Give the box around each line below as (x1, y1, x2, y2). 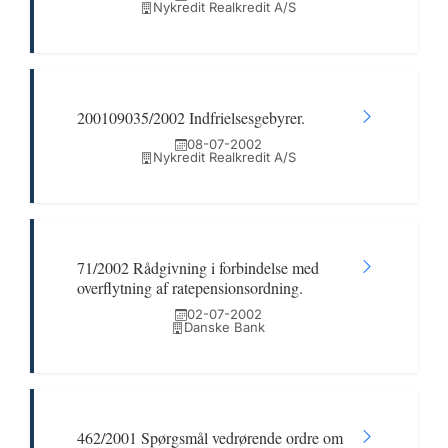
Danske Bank (183, 319, 265, 335)
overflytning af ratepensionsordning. (77, 277, 303, 298)
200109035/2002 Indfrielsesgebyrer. (77, 107, 305, 128)
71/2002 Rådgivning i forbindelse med (77, 257, 319, 278)
